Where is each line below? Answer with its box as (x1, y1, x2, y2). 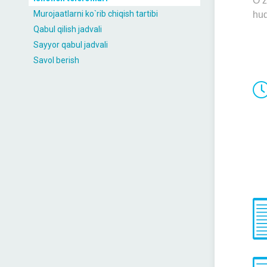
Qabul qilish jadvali (33, 24, 102, 34)
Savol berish (33, 55, 79, 65)
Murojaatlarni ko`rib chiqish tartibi (33, 9, 158, 18)
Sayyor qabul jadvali (33, 40, 108, 49)
